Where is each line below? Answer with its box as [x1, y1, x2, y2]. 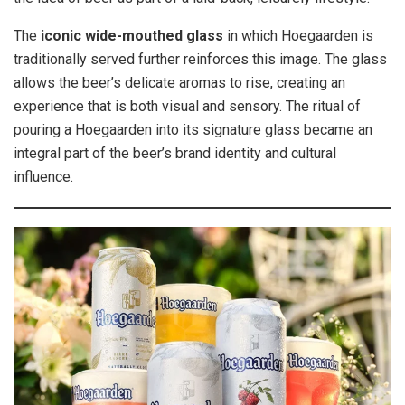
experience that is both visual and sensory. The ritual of [14, 97, 361, 115]
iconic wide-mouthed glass [41, 26, 223, 44]
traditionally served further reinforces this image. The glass [14, 50, 387, 68]
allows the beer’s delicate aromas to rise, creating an [14, 73, 345, 91]
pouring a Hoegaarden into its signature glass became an [14, 120, 372, 138]
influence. [14, 167, 73, 185]
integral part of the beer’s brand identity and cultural [14, 144, 336, 162]
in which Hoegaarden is [223, 26, 373, 44]
